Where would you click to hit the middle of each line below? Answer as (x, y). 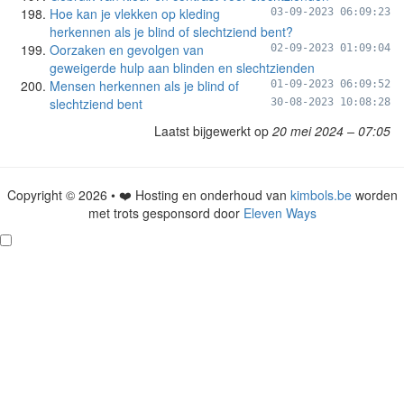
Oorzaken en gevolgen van (127, 50)
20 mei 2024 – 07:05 (331, 131)
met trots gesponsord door (165, 213)
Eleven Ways (280, 213)
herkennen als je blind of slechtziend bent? (171, 32)
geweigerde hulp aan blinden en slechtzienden (182, 68)
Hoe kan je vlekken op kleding (135, 14)
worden (374, 195)
